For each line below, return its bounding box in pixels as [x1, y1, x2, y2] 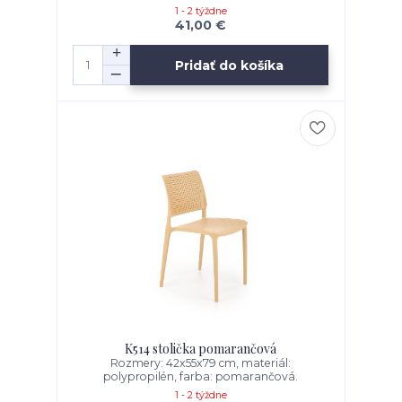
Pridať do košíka [175, 57, 284, 74]
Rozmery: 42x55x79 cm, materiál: [110, 356, 292, 371]
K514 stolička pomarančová [125, 340, 277, 358]
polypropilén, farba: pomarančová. [103, 370, 299, 384]
